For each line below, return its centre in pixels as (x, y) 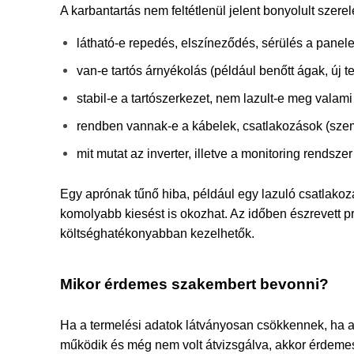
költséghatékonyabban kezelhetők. (157, 233)
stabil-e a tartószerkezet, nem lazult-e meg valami (215, 98)
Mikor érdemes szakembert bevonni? (194, 284)
